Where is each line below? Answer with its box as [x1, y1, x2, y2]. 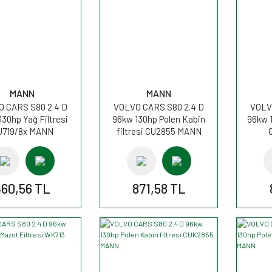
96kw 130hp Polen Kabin [112, 113, 205, 124]
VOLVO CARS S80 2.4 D [114, 101, 204, 112]
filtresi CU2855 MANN [116, 125, 202, 137]
